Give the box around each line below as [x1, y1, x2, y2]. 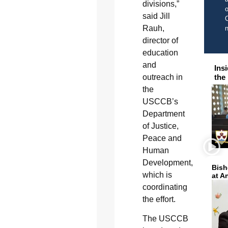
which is [142, 170, 172, 179]
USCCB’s [142, 97, 178, 106]
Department [142, 109, 185, 118]
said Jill [142, 11, 170, 20]
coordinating [142, 182, 187, 191]
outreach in [142, 72, 183, 81]
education [142, 48, 178, 57]
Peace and [142, 133, 182, 142]
